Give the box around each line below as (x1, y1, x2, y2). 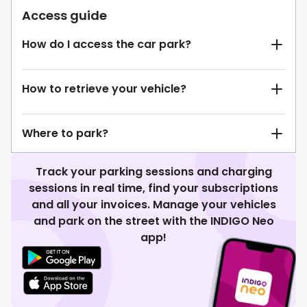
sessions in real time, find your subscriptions (29, 180, 278, 196)
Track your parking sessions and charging (35, 163, 272, 180)
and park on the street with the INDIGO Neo (33, 212, 274, 229)
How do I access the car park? (22, 36, 191, 52)
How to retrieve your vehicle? (22, 80, 186, 97)
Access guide (22, 6, 107, 24)
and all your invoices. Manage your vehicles (31, 196, 276, 212)
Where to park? (22, 125, 108, 141)
